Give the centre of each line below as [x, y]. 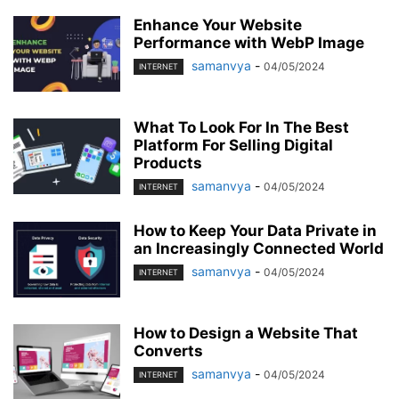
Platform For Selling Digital [233, 145]
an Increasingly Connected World [259, 248]
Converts [168, 350]
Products [168, 163]
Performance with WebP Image [249, 42]
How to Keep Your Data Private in [255, 230]
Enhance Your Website [218, 24]
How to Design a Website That [246, 333]
